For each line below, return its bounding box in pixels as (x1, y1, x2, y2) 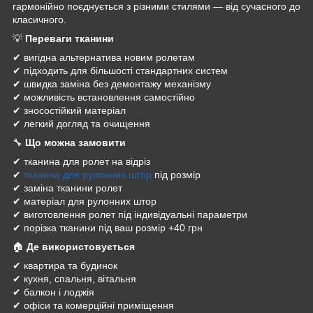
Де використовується (27, 240, 135, 252)
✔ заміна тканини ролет (13, 182, 122, 194)
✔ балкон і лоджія (13, 286, 94, 298)
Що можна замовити (25, 136, 126, 148)
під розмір (152, 168, 201, 180)
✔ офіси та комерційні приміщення (13, 299, 174, 311)
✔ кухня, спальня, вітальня (13, 272, 136, 284)
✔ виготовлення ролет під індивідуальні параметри (13, 208, 247, 220)
